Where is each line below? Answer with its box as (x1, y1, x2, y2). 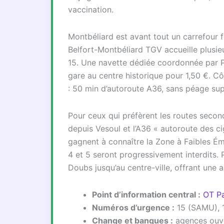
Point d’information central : (92, 189, 200, 199)
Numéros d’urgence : (92, 202, 174, 212)
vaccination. (68, 4, 113, 14)
